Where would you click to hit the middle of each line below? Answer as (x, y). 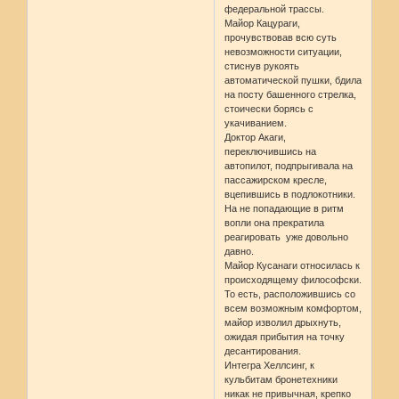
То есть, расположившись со (290, 294)
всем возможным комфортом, (293, 309)
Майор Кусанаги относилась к (293, 266)
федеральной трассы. (275, 9)
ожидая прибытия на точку (285, 337)
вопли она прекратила (275, 223)
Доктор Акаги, (256, 138)
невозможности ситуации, (284, 52)
